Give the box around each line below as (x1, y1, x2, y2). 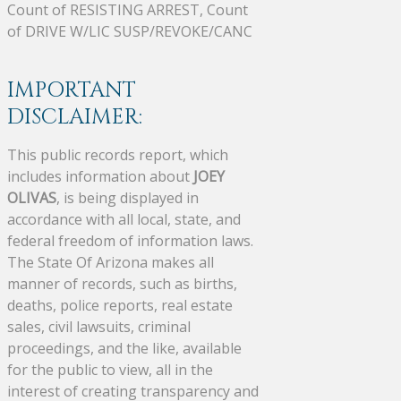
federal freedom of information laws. (7, 230, 253, 251)
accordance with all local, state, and (7, 209, 241, 229)
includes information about (7, 166, 193, 186)
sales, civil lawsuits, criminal (7, 316, 191, 337)
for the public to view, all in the (7, 359, 213, 380)
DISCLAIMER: (7, 102, 142, 132)
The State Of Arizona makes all (7, 252, 214, 272)
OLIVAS (7, 187, 56, 208)
